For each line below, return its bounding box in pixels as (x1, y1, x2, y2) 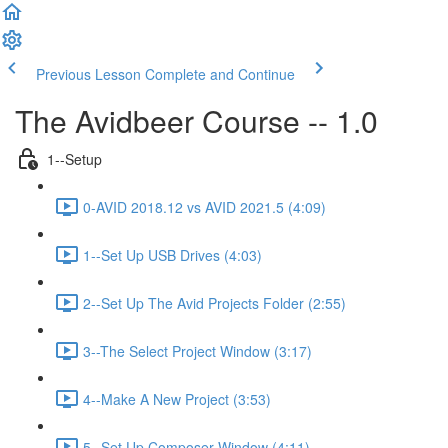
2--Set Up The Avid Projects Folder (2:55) (83, 292, 346, 313)
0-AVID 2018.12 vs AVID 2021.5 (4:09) (83, 196, 326, 217)
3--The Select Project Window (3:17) (83, 340, 312, 361)
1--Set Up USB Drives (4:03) (83, 244, 262, 265)
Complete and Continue (145, 64, 295, 84)
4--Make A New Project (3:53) (83, 388, 271, 409)
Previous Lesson (36, 64, 141, 84)
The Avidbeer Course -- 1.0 (15, 99, 378, 142)
